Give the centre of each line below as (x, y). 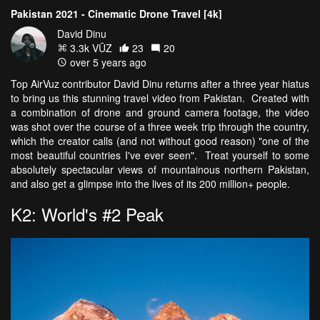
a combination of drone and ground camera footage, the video (160, 112)
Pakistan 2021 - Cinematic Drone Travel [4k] (116, 14)
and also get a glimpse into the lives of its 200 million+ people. (153, 184)
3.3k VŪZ (90, 48)
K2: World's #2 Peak (87, 214)
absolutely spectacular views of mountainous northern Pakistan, (160, 169)
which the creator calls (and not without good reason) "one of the (160, 141)
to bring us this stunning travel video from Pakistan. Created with (160, 98)
